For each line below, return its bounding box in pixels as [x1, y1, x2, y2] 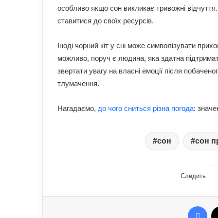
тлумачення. [57, 79, 99, 88]
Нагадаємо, [57, 104, 98, 112]
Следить [181, 172, 206, 180]
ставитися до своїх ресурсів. [57, 17, 154, 25]
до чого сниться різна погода [98, 104, 194, 112]
